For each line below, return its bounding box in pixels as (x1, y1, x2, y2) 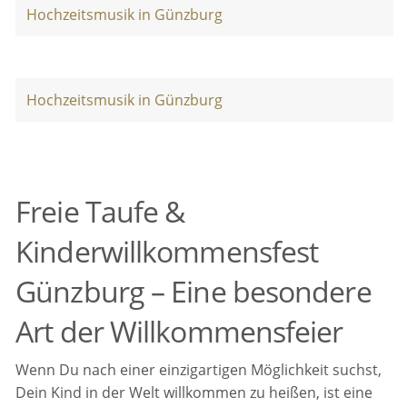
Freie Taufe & (15, 192, 185, 232)
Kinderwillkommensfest (15, 232, 319, 272)
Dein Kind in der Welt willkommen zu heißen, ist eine (15, 382, 373, 403)
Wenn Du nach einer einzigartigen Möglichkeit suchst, (15, 360, 382, 381)
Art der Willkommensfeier (15, 312, 343, 352)
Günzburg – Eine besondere (15, 272, 372, 312)
